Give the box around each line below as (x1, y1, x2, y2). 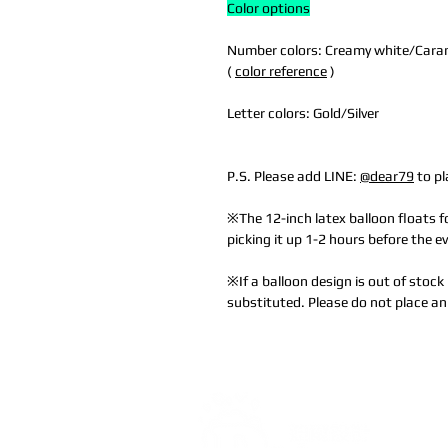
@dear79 (360, 168, 414, 185)
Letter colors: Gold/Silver (227, 105, 379, 122)
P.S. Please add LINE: (227, 168, 360, 185)
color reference (235, 63, 327, 80)
